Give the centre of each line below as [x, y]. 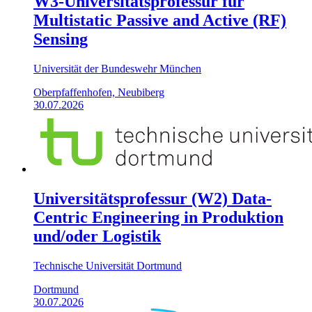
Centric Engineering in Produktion [158, 218]
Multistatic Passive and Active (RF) [160, 21]
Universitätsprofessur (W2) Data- [153, 199]
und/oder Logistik [97, 236]
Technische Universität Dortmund [108, 266]
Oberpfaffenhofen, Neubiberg [99, 93]
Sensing [61, 39]
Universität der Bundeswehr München [117, 69]
